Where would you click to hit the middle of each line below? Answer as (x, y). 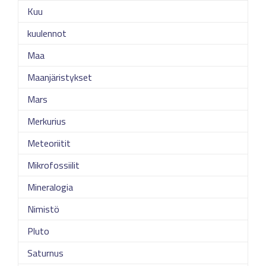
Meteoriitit (49, 143)
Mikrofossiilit (53, 165)
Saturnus (45, 253)
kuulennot (47, 33)
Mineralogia (50, 187)
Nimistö (43, 209)
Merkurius (47, 121)
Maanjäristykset (60, 77)
